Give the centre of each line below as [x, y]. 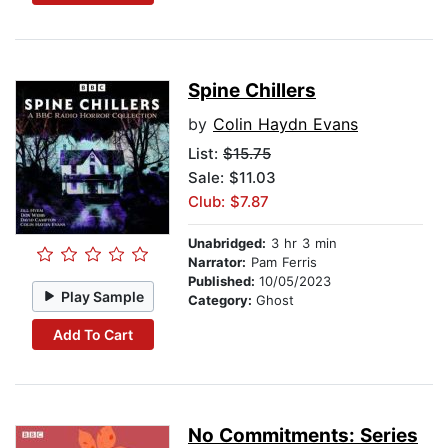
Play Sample [103, 296]
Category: [222, 300]
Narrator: [217, 262]
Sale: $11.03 [232, 178]
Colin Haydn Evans [285, 124]
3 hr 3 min [301, 243]
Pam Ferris [281, 262]
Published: [223, 281]
